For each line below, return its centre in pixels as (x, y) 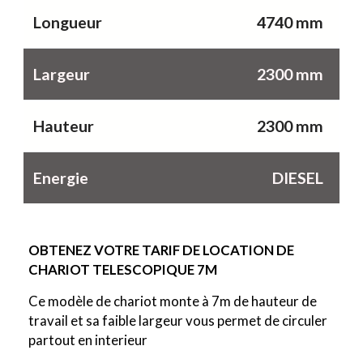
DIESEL (298, 178)
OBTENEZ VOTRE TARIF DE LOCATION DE (161, 250)
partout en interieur (88, 340)
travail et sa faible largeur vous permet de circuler (178, 320)
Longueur (68, 22)
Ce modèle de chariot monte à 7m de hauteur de (173, 301)
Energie (61, 178)
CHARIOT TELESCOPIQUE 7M (124, 269)
